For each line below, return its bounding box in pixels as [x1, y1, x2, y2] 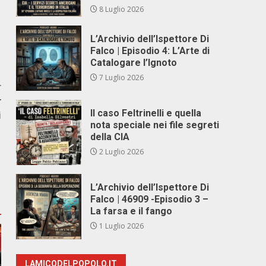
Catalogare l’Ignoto [90, 57, 178, 68]
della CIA [90, 131, 130, 142]
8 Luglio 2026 [97, 4, 144, 14]
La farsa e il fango [90, 205, 173, 217]
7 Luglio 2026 [97, 72, 144, 83]
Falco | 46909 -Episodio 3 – [90, 194, 209, 205]
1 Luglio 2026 [97, 221, 144, 231]
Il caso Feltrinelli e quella [90, 107, 202, 119]
